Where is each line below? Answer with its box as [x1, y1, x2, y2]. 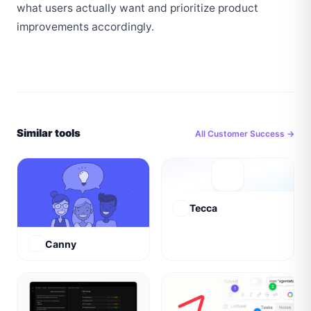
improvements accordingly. [17, 19, 154, 33]
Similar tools [17, 126, 81, 140]
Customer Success [208, 128, 285, 139]
